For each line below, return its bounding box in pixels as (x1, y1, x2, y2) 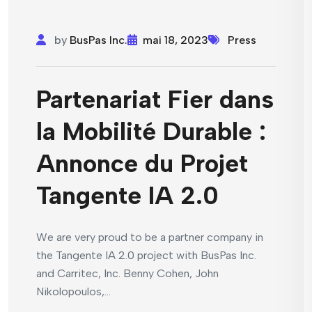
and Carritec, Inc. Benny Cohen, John (36, 267, 219, 281)
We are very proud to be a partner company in (36, 231, 263, 244)
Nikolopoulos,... (36, 285, 111, 299)
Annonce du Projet (36, 148, 248, 179)
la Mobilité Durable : (36, 116, 266, 147)
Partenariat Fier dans (36, 84, 274, 115)
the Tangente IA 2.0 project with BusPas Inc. (36, 249, 256, 263)
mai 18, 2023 (143, 33, 208, 47)
